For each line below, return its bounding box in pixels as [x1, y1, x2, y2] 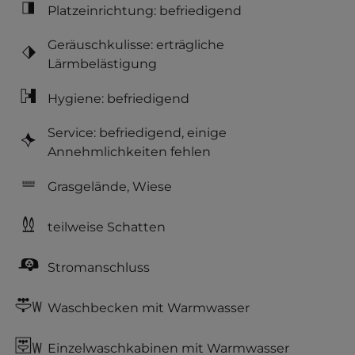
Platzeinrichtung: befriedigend [48, 2, 242, 18]
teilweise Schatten [48, 219, 166, 235]
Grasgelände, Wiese [48, 178, 172, 194]
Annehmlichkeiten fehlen [48, 144, 211, 159]
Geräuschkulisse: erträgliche [48, 37, 224, 52]
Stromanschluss [48, 259, 150, 275]
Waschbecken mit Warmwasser [48, 300, 250, 315]
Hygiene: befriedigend [48, 90, 189, 106]
